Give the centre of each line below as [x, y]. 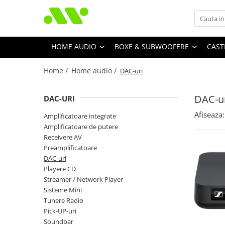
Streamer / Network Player [83, 180]
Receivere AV [63, 137]
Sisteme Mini [63, 190]
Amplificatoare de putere [81, 127]
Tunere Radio [64, 201]
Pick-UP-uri [60, 211]
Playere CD [60, 169]
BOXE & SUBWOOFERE [152, 47]
